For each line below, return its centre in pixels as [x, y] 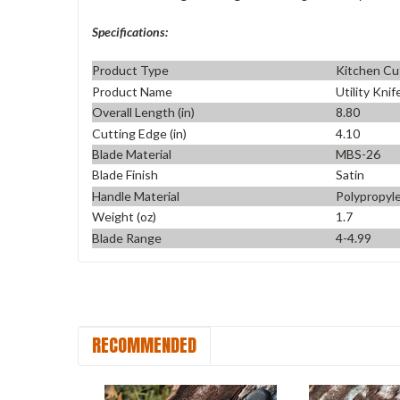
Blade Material [132, 154]
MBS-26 [358, 154]
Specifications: [130, 31]
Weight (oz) [124, 217]
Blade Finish [125, 175]
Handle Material [136, 196]
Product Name [132, 91]
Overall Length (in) [143, 112]
